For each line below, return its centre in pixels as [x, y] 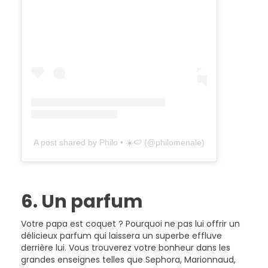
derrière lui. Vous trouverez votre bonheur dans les [126, 248]
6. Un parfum [82, 202]
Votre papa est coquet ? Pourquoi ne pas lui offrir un [130, 224]
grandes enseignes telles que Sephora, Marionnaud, [128, 260]
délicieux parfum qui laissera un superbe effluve [121, 236]
